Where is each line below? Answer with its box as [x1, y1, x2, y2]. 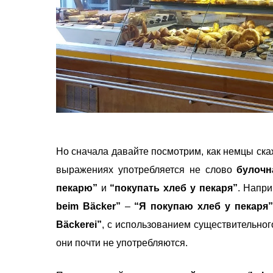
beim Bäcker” [56, 200, 121, 211]
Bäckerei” [56, 219, 102, 230]
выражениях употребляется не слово [56, 164, 237, 175]
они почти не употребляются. [56, 237, 190, 248]
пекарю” [56, 182, 101, 193]
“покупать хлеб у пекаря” [110, 182, 238, 193]
